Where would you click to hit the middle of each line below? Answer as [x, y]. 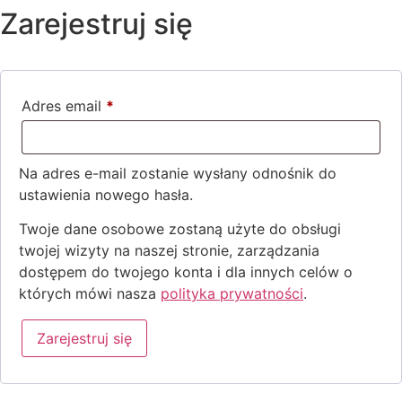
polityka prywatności [232, 293]
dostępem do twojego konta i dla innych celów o [186, 271]
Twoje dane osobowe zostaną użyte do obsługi [180, 228]
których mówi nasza [90, 293]
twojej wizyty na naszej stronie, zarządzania [169, 250]
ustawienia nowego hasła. [106, 194]
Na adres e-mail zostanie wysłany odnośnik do [178, 173]
